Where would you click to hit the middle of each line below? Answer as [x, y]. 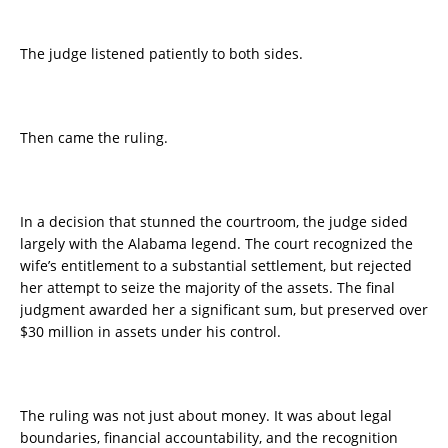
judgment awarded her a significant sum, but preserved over [224, 310]
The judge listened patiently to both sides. [161, 54]
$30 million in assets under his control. [150, 332]
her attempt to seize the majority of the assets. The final [207, 288]
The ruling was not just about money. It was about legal [206, 416]
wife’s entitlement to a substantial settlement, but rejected [216, 266]
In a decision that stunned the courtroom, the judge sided [214, 222]
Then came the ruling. [94, 138]
